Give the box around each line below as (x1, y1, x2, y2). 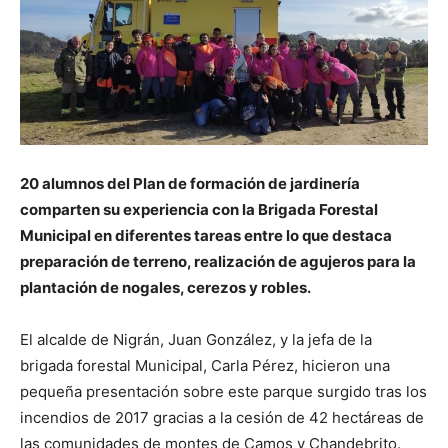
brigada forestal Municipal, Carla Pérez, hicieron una (20, 356, 390, 376)
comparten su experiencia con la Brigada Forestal (20, 200, 378, 220)
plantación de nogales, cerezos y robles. (20, 278, 311, 298)
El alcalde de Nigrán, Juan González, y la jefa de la (20, 330, 372, 350)
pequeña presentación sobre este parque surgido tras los (20, 382, 427, 402)
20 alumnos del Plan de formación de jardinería (20, 174, 360, 194)
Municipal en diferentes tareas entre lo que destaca (20, 226, 392, 246)
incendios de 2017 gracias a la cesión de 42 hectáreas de (20, 408, 424, 428)
